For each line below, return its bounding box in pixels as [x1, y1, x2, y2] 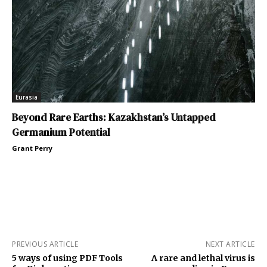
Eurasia [15, 92, 38, 101]
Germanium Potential [12, 125, 110, 139]
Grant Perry [12, 143, 52, 153]
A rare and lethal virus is [151, 252, 255, 263]
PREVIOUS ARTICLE [12, 238, 78, 249]
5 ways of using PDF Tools [12, 252, 123, 263]
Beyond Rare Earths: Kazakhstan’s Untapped [12, 110, 216, 125]
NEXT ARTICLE [205, 238, 255, 249]
